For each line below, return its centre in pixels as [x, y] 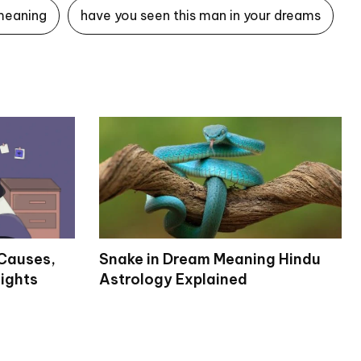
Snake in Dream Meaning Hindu [210, 259]
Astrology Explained [173, 279]
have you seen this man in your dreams [201, 15]
